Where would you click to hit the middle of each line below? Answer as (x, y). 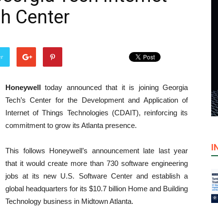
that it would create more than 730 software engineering (97, 163)
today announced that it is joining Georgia (114, 87)
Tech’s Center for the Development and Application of (97, 100)
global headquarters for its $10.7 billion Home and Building (97, 189)
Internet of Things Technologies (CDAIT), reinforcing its (97, 113)
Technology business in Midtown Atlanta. (69, 201)
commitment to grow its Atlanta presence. (71, 125)
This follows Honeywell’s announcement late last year (97, 151)
